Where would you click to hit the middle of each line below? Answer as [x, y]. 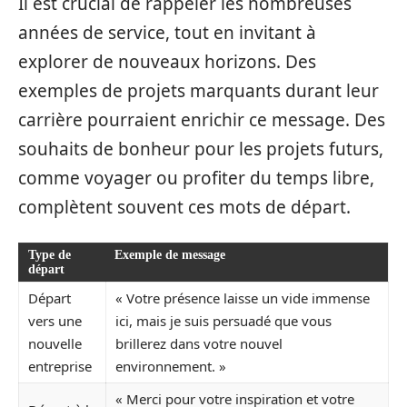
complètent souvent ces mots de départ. [184, 207]
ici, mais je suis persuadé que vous [223, 320]
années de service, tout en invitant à [167, 33]
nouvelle [55, 343]
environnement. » [171, 366]
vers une [55, 320]
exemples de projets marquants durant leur [199, 91]
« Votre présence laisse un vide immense [243, 298]
